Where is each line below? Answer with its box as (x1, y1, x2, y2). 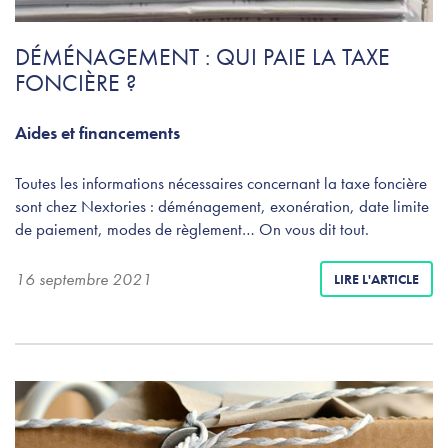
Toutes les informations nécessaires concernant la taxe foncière (15, 171, 427, 194)
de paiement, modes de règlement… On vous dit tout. (15, 217, 369, 240)
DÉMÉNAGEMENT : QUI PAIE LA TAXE (15, 40, 390, 72)
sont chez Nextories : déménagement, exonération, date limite (15, 194, 429, 217)
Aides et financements (15, 120, 180, 144)
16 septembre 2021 (15, 267, 152, 290)
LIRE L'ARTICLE (334, 269, 419, 288)
